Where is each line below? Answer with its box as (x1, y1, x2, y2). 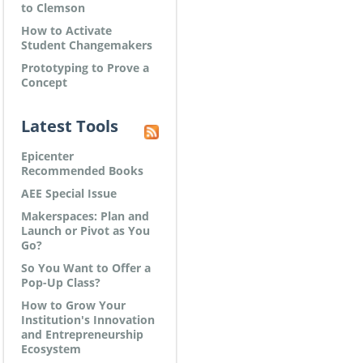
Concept (21, 75, 67, 90)
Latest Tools (21, 115, 118, 137)
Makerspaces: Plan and (21, 208, 149, 224)
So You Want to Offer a (21, 260, 151, 275)
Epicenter (21, 148, 74, 164)
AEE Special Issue (21, 186, 117, 201)
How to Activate (21, 23, 112, 38)
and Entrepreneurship (21, 327, 143, 342)
